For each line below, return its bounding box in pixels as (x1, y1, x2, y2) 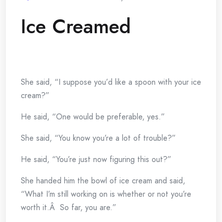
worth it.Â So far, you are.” (21, 202, 116, 213)
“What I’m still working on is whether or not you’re (21, 188, 191, 200)
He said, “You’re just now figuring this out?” (21, 154, 171, 165)
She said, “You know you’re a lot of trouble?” (21, 132, 176, 144)
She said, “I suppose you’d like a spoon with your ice (21, 76, 201, 88)
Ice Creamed (21, 12, 131, 41)
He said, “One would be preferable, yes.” (21, 111, 165, 122)
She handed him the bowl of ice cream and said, (21, 175, 185, 186)
